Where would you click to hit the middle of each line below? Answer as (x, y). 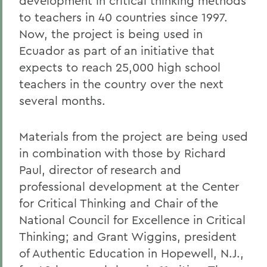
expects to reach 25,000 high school (120, 67)
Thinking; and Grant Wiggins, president (128, 236)
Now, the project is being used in (111, 34)
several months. (62, 100)
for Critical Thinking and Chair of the (119, 203)
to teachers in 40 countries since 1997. (123, 17)
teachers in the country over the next (121, 84)
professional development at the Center (129, 186)
